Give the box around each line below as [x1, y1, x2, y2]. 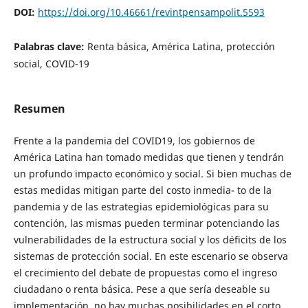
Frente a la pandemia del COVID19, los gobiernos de [13, 134, 255, 147]
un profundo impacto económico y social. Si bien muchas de [13, 167, 291, 180]
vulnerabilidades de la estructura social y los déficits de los [13, 233, 287, 246]
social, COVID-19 [13, 56, 89, 70]
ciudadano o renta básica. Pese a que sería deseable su [13, 283, 270, 296]
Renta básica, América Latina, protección [87, 39, 275, 53]
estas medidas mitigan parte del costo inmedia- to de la [13, 184, 272, 197]
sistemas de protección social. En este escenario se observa [13, 250, 288, 263]
